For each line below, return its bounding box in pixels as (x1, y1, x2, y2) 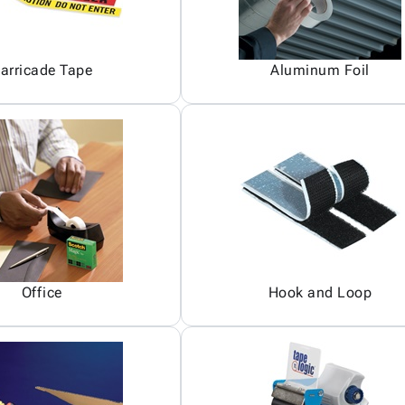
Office (21, 284, 62, 301)
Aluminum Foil (270, 61, 370, 79)
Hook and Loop (268, 284, 372, 301)
